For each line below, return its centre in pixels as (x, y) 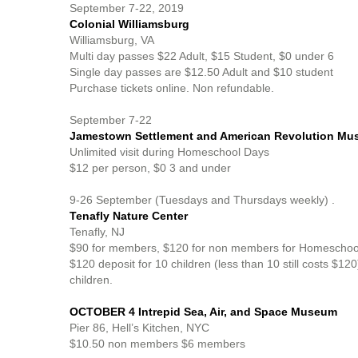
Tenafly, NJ (97, 232)
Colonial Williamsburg (129, 24)
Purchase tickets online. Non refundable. (172, 88)
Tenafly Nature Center (129, 216)
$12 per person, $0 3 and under (150, 168)
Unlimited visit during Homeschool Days (169, 152)
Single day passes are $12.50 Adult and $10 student (201, 72)
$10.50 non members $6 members (159, 344)
